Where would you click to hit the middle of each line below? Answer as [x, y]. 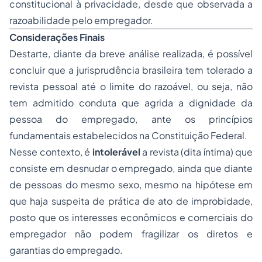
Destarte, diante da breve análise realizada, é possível [131, 54]
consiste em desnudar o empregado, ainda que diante [131, 168]
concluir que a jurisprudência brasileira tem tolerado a [131, 70]
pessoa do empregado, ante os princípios [131, 119]
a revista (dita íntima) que [196, 152]
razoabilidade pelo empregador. [81, 20]
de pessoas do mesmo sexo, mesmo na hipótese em [131, 185]
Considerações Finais [57, 37]
